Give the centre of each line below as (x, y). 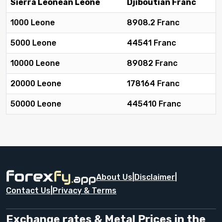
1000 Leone (33, 23)
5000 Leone (33, 43)
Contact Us (28, 191)
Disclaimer (155, 177)
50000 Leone (36, 104)
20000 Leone (36, 84)
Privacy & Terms (84, 191)
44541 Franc (151, 43)
